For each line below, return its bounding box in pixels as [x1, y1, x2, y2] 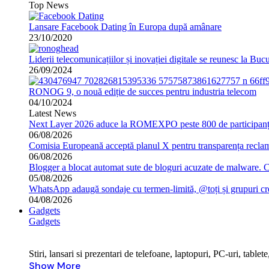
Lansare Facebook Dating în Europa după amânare [29, 22, 222, 32]
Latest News [29, 108, 76, 118]
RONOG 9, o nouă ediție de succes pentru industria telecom [29, 86, 256, 97]
